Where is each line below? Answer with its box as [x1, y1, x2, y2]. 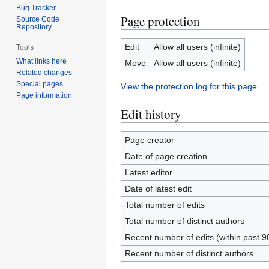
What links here [16, 57, 67, 66]
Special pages [16, 80, 64, 89]
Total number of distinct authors [124, 216, 244, 226]
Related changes [16, 68, 73, 77]
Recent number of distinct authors [124, 249, 253, 258]
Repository [16, 22, 52, 31]
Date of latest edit [124, 184, 192, 193]
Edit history [121, 106, 181, 122]
